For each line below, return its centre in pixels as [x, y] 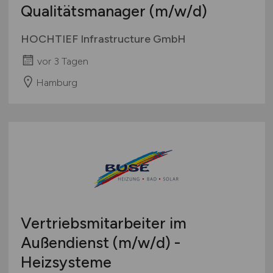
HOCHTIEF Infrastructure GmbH [103, 39]
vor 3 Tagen [62, 61]
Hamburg [56, 82]
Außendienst [66, 242]
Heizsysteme [66, 262]
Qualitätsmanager [85, 11]
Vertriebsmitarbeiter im [103, 223]
